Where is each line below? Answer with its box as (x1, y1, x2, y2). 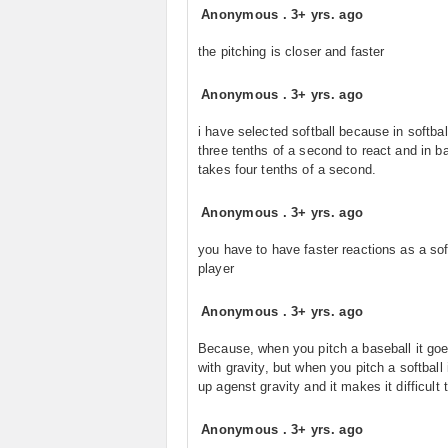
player (198, 261, 234, 276)
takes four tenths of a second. (198, 162, 376, 177)
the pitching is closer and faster (198, 44, 385, 59)
